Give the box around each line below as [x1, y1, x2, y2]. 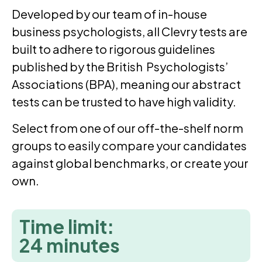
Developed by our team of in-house [12, 6, 207, 22]
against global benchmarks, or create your [12, 155, 249, 170]
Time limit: [19, 215, 114, 239]
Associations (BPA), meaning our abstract [12, 77, 241, 92]
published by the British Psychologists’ [12, 59, 228, 74]
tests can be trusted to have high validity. [12, 94, 240, 109]
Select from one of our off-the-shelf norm [12, 120, 243, 135]
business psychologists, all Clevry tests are [12, 24, 247, 39]
